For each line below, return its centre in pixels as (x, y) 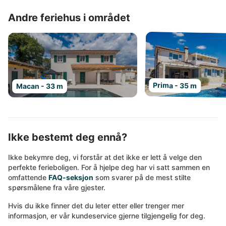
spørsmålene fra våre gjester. (57, 187)
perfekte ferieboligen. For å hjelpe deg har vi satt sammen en (109, 167)
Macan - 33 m (40, 86)
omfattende (28, 177)
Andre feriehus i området (69, 18)
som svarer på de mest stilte (142, 177)
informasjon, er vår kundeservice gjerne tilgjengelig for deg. (107, 216)
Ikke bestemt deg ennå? (68, 137)
